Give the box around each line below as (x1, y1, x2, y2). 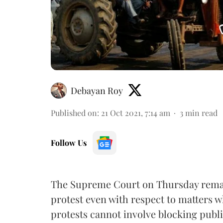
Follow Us (51, 137, 87, 148)
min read (185, 107, 218, 118)
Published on (51, 107, 97, 118)
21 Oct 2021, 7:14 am (101, 107, 170, 118)
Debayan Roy (71, 84, 123, 97)
